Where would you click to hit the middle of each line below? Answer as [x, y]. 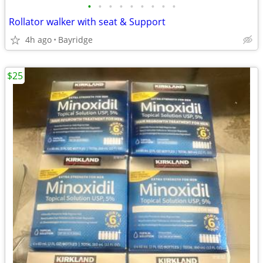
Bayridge [75, 40]
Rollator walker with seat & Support [87, 22]
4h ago [38, 40]
